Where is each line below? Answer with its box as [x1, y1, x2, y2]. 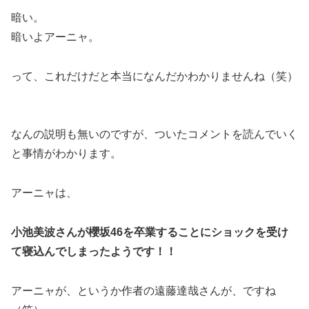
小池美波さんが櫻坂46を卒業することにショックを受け [11, 226, 288, 238]
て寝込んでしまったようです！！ [11, 245, 177, 257]
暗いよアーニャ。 [11, 30, 99, 43]
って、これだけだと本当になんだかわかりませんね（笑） [11, 70, 298, 82]
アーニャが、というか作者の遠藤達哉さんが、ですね [11, 284, 276, 297]
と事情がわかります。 [11, 148, 121, 160]
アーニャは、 [11, 187, 77, 199]
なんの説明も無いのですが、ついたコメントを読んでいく [11, 128, 298, 141]
